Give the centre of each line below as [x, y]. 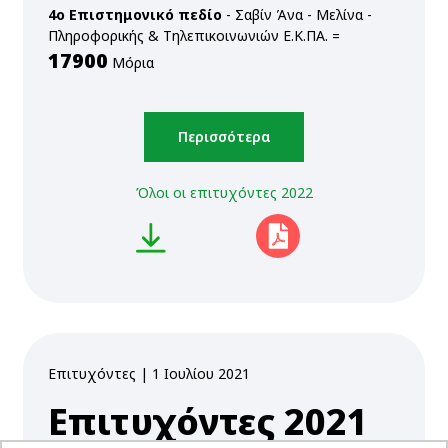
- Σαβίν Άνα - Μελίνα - [297, 15]
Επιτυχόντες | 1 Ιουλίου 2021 [149, 374]
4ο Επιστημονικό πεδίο [135, 15]
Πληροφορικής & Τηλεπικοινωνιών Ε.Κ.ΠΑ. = [194, 36]
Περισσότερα [224, 137]
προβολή [53, 344]
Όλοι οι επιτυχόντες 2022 [224, 193]
